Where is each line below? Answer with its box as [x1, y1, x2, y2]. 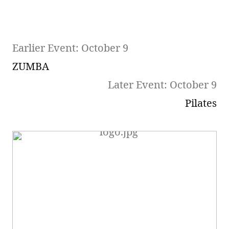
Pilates [185, 96, 217, 110]
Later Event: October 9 [108, 77, 217, 91]
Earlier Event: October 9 [12, 40, 128, 55]
